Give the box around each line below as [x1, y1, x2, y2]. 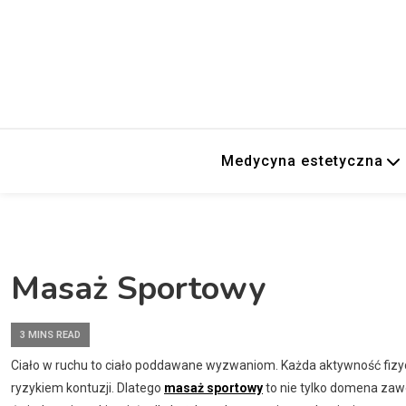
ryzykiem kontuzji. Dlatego [11, 381, 164, 396]
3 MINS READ [20, 329, 81, 342]
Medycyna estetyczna [221, 152, 384, 169]
